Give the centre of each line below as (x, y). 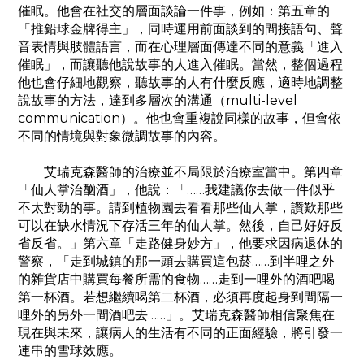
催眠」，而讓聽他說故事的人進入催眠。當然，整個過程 (180, 65)
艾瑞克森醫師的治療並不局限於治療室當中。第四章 (180, 172)
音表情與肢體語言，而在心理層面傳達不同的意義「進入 (180, 47)
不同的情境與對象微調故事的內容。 (122, 136)
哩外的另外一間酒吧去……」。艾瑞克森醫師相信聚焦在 (176, 315)
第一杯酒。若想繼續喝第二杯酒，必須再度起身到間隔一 (180, 297)
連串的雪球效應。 (70, 351)
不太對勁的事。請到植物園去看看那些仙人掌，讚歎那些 (180, 208)
